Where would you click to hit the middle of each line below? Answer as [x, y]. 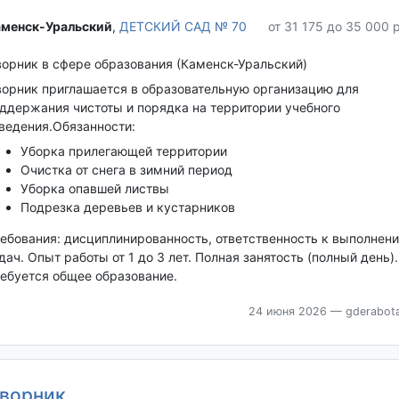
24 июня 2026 [287, 312]
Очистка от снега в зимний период [126, 170]
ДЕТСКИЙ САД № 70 [183, 26]
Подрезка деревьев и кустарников [127, 208]
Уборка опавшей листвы [94, 189]
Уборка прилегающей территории [123, 151]
